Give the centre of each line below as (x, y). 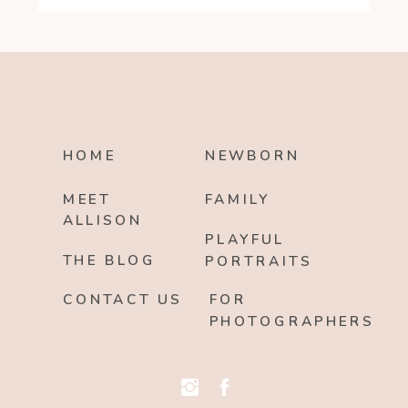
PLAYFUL (245, 240)
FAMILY (238, 199)
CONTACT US (122, 301)
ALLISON (102, 221)
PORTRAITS (259, 262)
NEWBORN (253, 156)
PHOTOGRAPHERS (292, 321)
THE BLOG (109, 260)
